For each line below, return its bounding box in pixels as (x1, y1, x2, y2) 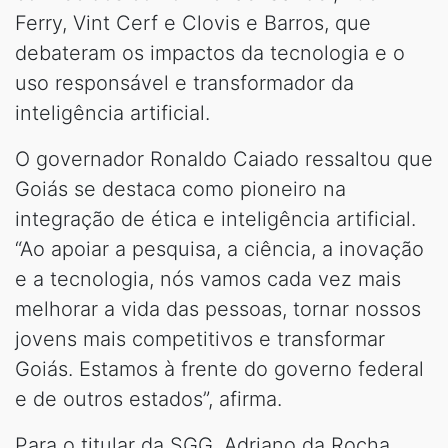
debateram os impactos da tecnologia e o (15, 40, 405, 65)
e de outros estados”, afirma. (15, 386, 282, 411)
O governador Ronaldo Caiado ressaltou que (15, 146, 433, 171)
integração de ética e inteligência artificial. (15, 206, 416, 231)
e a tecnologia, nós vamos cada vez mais (15, 266, 401, 291)
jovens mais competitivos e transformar (15, 326, 385, 351)
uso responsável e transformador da (15, 70, 354, 95)
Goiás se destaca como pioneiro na (15, 176, 346, 201)
